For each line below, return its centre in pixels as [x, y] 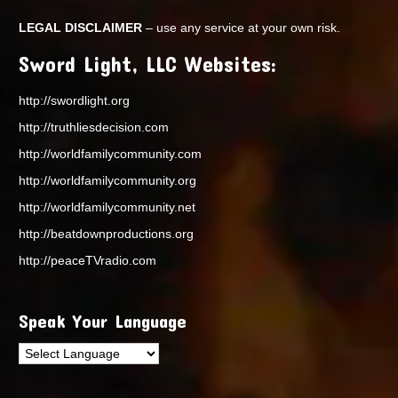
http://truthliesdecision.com [94, 127]
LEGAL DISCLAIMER [81, 27]
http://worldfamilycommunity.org [108, 180]
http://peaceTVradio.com [88, 260]
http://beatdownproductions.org [107, 233]
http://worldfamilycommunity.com [111, 153]
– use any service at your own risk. [242, 27]
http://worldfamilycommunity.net [107, 207]
